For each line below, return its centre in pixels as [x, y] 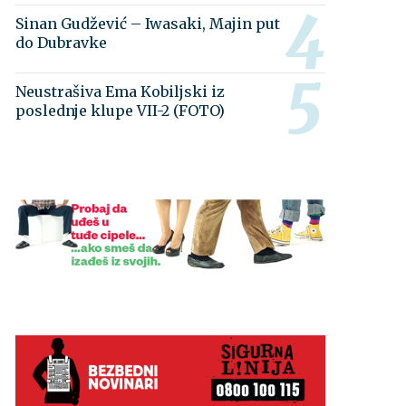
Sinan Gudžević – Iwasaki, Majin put [148, 24]
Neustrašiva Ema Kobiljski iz [121, 92]
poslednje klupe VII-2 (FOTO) [121, 111]
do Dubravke [62, 43]
